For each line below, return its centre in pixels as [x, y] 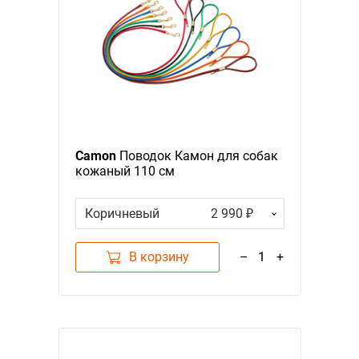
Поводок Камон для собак [197, 156]
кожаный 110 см [125, 171]
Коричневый [122, 214]
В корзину [159, 257]
